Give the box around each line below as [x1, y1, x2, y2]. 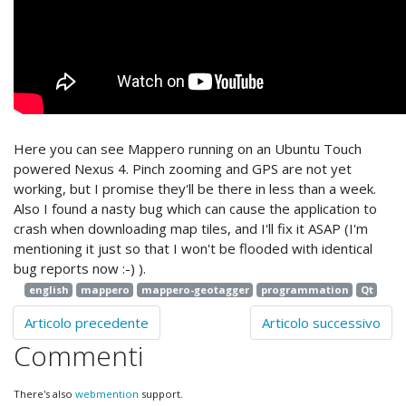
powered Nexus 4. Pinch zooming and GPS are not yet [14, 159, 352, 179]
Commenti [14, 337, 143, 375]
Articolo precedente [24, 314, 149, 333]
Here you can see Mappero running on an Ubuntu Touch [14, 140, 362, 159]
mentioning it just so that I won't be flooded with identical [14, 239, 372, 258]
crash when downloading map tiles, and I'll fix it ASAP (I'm [14, 219, 368, 238]
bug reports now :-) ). [14, 259, 146, 278]
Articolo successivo [262, 314, 381, 333]
